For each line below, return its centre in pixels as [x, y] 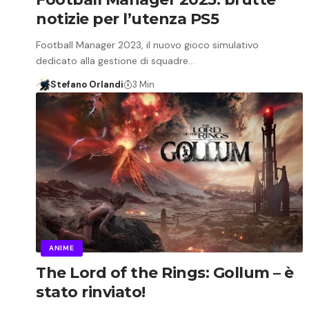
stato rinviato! [91, 292]
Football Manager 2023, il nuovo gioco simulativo [147, 44]
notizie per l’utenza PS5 [127, 19]
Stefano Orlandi [87, 84]
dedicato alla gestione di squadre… [115, 60]
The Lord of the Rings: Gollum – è [165, 272]
